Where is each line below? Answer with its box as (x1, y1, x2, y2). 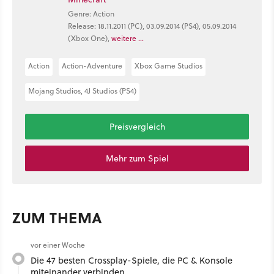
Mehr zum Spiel (105, 152, 169, 165)
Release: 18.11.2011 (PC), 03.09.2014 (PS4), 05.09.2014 (68, 21, 236, 31)
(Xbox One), (68, 33, 111, 43)
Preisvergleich (109, 120, 165, 133)
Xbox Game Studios (135, 60, 202, 71)
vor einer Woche (31, 239, 85, 250)
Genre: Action (68, 9, 114, 19)
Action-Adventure (62, 60, 122, 71)
